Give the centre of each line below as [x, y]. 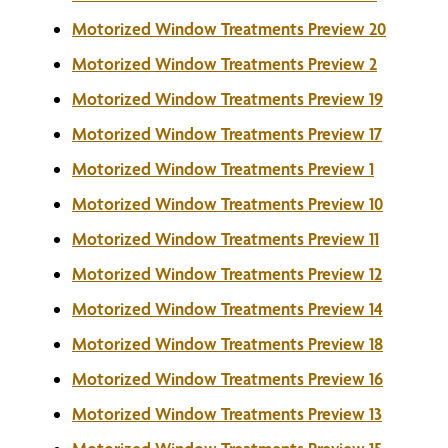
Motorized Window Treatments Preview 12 [227, 273]
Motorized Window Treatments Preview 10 [227, 203]
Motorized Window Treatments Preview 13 [227, 413]
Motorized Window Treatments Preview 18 [227, 343]
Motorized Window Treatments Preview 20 [229, 28]
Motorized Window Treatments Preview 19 [227, 98]
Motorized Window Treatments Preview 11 [225, 238]
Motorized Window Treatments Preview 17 [227, 133]
